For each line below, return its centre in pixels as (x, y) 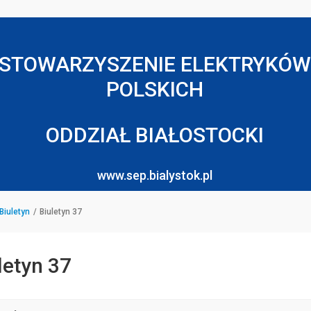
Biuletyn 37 (61, 212)
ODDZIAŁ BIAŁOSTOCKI (155, 135)
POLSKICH (155, 89)
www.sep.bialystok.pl (155, 175)
